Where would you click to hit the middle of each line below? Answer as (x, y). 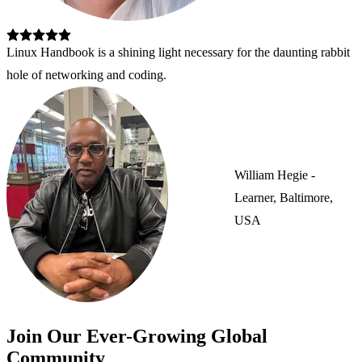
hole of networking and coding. (86, 75)
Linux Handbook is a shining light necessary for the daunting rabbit (178, 53)
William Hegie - (275, 175)
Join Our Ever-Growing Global (137, 337)
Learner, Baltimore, (284, 198)
